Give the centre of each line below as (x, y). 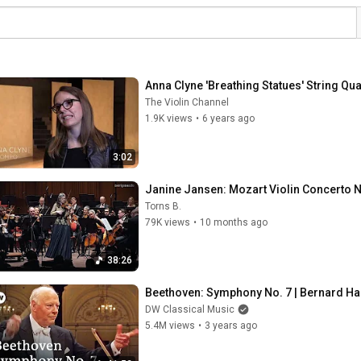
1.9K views (169, 118)
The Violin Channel (187, 102)
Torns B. (163, 206)
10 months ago (234, 222)
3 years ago (231, 326)
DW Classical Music (190, 309)
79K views (168, 222)
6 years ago (228, 118)
